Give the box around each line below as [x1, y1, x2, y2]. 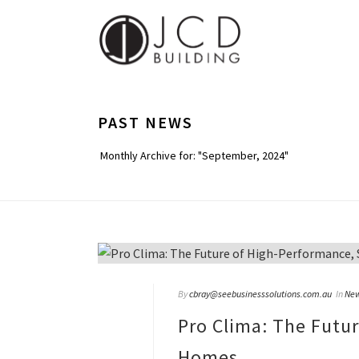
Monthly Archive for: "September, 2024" [100, 148, 288, 163]
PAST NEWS [98, 112, 193, 132]
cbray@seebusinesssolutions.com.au [189, 288, 332, 301]
